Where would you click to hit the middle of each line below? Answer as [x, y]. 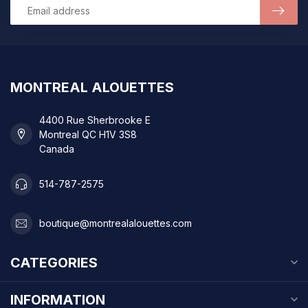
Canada [57, 148]
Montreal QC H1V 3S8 [88, 134]
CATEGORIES [54, 262]
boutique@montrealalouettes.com [115, 223]
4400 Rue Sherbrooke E [95, 120]
